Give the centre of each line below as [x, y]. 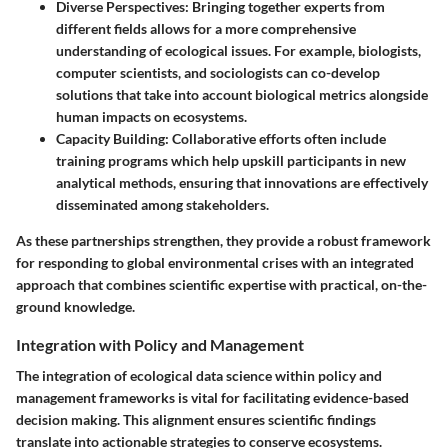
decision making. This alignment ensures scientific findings [196, 419]
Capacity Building [110, 138]
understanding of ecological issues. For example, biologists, [238, 50]
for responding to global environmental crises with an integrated [215, 262]
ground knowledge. [75, 306]
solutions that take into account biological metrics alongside [242, 94]
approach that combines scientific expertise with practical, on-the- [221, 284]
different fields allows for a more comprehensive [206, 28]
